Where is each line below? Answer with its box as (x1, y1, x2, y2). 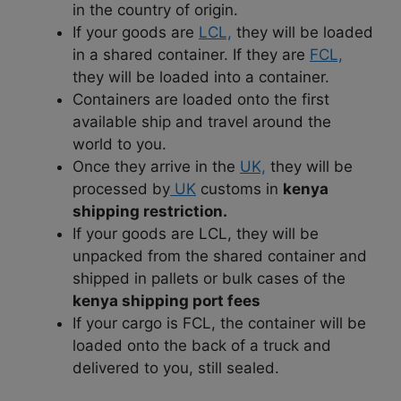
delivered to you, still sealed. (73, 358, 279, 377)
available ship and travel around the (73, 112, 331, 131)
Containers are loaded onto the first (73, 90, 329, 108)
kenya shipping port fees (73, 291, 260, 310)
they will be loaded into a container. (73, 67, 329, 86)
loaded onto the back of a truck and (73, 336, 331, 354)
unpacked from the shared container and (73, 246, 367, 265)
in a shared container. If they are (73, 45, 310, 64)
